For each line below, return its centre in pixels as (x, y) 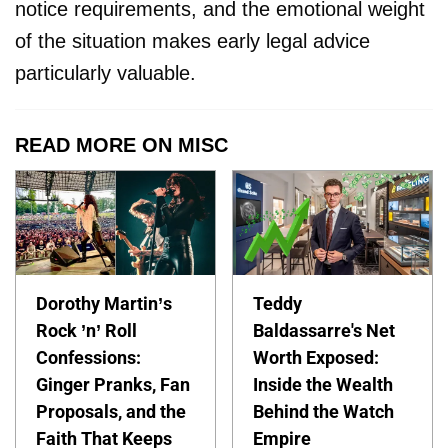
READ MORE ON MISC (121, 145)
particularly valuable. (105, 73)
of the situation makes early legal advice (192, 41)
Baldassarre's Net (324, 331)
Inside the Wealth (323, 385)
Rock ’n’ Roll (86, 331)
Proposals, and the (111, 412)
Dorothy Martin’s (104, 304)
